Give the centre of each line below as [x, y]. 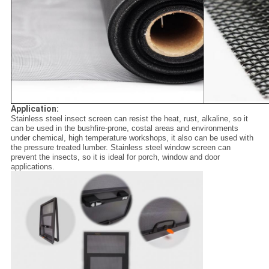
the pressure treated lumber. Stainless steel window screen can [120, 147]
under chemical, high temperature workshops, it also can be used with [132, 138]
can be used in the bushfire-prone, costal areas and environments [124, 128]
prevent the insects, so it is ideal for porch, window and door [115, 157]
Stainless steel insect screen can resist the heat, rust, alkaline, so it [129, 118]
